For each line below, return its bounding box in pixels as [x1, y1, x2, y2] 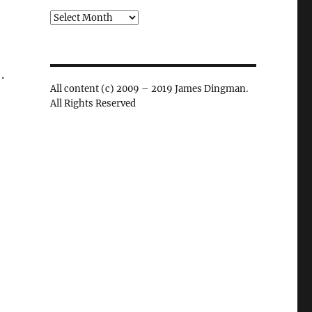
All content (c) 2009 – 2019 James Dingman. [49, 83, 248, 95]
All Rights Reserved [49, 97, 136, 110]
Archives [49, 11, 88, 24]
